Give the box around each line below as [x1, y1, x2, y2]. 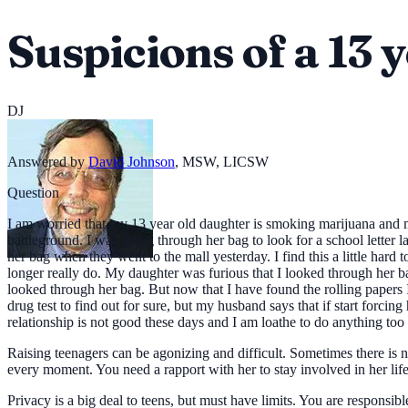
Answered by [7, 154, 85, 170]
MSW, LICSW [182, 154, 269, 170]
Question [7, 185, 59, 201]
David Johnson [88, 154, 175, 170]
